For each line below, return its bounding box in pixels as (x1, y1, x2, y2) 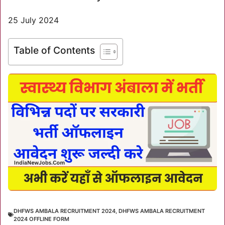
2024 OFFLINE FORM (14, 215, 69, 222)
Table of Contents (14, 44, 95, 57)
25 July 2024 (8, 15, 59, 25)
